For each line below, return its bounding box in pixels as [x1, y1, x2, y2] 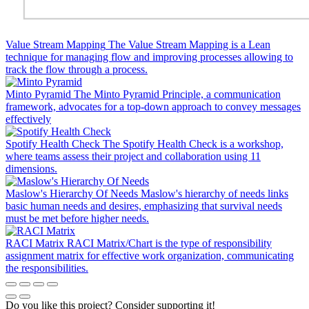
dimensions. [6, 163, 57, 175]
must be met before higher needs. [6, 212, 149, 225]
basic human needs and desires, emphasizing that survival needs [6, 200, 282, 212]
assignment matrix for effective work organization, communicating [6, 250, 294, 262]
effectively [6, 113, 51, 126]
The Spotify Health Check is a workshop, [103, 138, 283, 150]
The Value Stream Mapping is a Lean [108, 39, 270, 51]
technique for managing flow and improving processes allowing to [6, 51, 293, 63]
